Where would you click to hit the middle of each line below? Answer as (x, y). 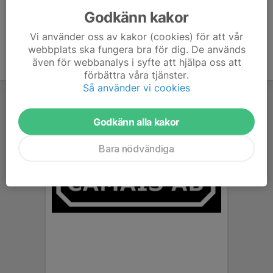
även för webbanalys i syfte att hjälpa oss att (136, 62)
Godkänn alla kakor (136, 122)
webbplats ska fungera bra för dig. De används (136, 49)
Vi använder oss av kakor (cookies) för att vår (136, 36)
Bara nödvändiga (136, 148)
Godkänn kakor (136, 17)
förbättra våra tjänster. (136, 75)
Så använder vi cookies (136, 87)
